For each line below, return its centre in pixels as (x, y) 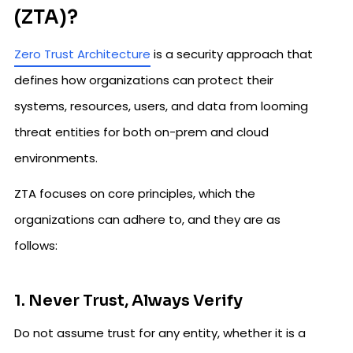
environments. (56, 158)
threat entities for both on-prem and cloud (141, 132)
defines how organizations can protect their (144, 80)
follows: (36, 245)
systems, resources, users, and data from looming (161, 106)
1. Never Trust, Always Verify (128, 301)
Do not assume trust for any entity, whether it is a (160, 333)
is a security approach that (232, 54)
